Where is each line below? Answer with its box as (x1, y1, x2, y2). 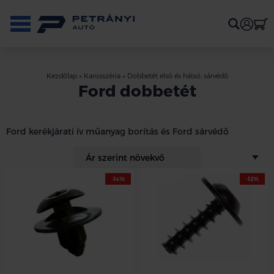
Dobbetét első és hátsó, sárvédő (127, 72, 228, 80)
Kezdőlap (46, 72, 77, 80)
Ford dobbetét (78, 81, 196, 100)
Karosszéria (83, 72, 120, 80)
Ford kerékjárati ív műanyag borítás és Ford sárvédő (6, 126, 229, 137)
